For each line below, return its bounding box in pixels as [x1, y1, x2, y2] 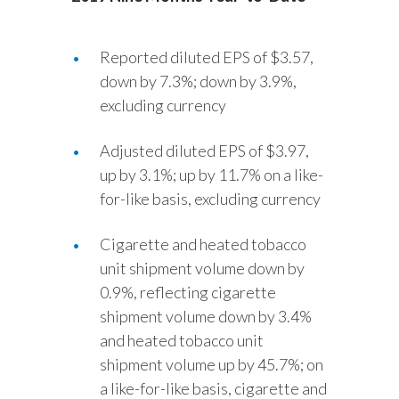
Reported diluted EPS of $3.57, [100, 47, 313, 67]
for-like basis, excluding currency [100, 189, 321, 208]
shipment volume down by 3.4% [100, 306, 312, 326]
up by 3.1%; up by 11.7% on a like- [100, 165, 323, 184]
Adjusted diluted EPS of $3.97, [100, 141, 309, 160]
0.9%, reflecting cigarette [100, 282, 276, 302]
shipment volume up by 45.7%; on [100, 354, 323, 374]
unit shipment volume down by [100, 258, 305, 278]
